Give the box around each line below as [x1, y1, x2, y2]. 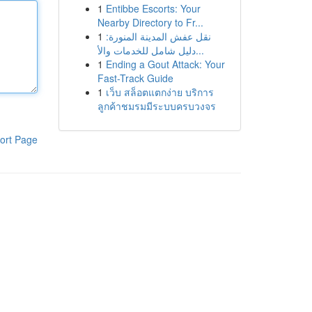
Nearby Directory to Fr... [97, 15, 203, 29]
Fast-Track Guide [97, 71, 173, 85]
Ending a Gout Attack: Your [105, 57, 225, 71]
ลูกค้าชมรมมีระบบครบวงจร [97, 99, 216, 113]
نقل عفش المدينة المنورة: [105, 29, 211, 43]
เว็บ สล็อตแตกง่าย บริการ [105, 85, 214, 99]
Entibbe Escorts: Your [105, 1, 201, 15]
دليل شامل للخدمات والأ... [195, 43, 204, 57]
